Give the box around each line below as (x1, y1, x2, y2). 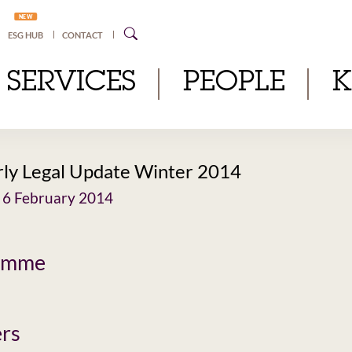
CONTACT (62, 30, 104, 40)
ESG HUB (8, 30, 44, 40)
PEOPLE (182, 70, 285, 98)
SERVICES (6, 70, 136, 98)
